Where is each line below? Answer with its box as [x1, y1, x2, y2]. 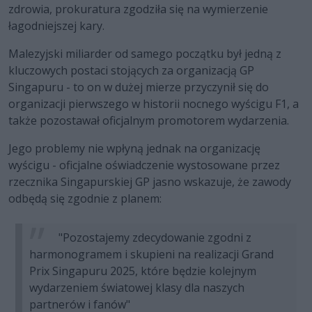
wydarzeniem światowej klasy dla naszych [29, 280, 244, 296]
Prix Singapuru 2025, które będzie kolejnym [29, 263, 256, 279]
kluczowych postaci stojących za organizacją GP [8, 63, 254, 79]
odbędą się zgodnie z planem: [8, 191, 162, 207]
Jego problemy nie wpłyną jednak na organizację [8, 141, 260, 157]
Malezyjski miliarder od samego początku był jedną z [8, 46, 281, 62]
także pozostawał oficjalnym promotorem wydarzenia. [8, 113, 289, 129]
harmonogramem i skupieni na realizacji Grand [29, 247, 274, 263]
